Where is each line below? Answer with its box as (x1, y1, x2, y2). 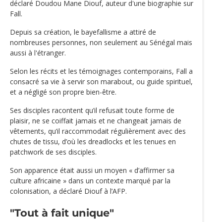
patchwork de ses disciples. (10, 147, 97, 157)
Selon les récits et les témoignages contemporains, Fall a (10, 66, 193, 76)
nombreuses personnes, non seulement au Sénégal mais (10, 38, 192, 48)
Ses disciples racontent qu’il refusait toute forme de (10, 106, 174, 115)
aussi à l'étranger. (10, 48, 66, 58)
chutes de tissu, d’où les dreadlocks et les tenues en (10, 137, 176, 147)
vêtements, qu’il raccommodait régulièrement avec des (10, 126, 186, 136)
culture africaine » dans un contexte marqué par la (10, 176, 170, 186)
